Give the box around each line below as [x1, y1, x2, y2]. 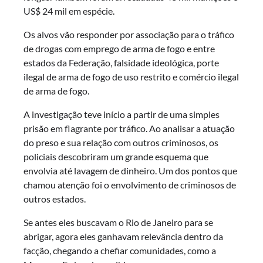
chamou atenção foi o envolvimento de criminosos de [23, 179, 236, 191]
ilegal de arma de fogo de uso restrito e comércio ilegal [23, 71, 239, 83]
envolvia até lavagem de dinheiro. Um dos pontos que [23, 165, 237, 177]
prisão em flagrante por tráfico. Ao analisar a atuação [23, 123, 235, 134]
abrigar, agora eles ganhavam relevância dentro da [23, 231, 223, 242]
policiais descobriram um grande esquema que [23, 151, 208, 163]
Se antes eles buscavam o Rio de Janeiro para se [23, 217, 213, 228]
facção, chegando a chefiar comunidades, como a [23, 245, 216, 257]
